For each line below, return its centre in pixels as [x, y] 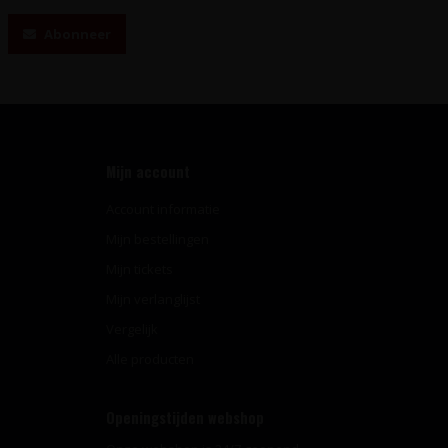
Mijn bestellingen [157, 239]
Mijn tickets [139, 269]
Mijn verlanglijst [153, 299]
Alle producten [150, 359]
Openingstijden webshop [185, 418]
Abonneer [76, 34]
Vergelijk [132, 329]
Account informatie [163, 209]
